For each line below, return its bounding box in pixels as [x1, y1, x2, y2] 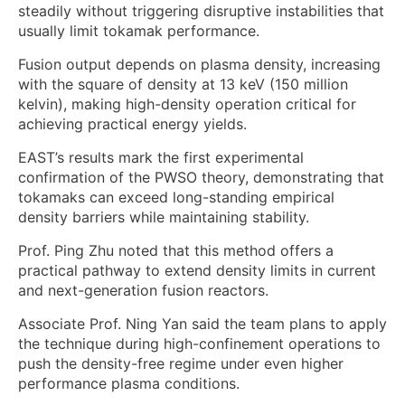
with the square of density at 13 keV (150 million [18, 75, 348, 94]
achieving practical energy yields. [18, 115, 247, 134]
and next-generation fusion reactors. [18, 281, 268, 300]
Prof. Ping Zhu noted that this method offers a [18, 241, 334, 260]
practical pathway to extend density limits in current [18, 261, 376, 280]
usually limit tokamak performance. [18, 22, 259, 41]
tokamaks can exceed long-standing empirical [18, 188, 334, 207]
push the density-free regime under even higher [18, 354, 344, 373]
